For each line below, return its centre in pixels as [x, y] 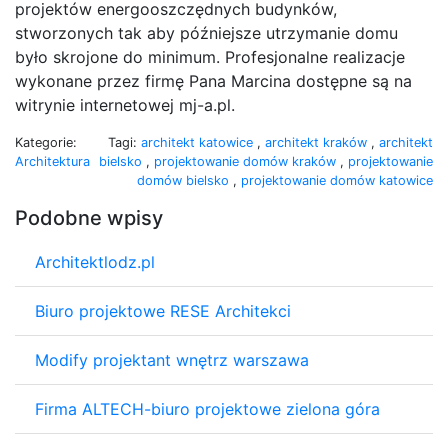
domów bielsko [185, 180]
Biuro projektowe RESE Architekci [163, 310]
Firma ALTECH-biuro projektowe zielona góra [207, 408]
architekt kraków [318, 142]
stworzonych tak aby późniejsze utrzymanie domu [206, 32]
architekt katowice [199, 142]
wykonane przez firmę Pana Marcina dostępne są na [213, 80]
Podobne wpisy [89, 217]
